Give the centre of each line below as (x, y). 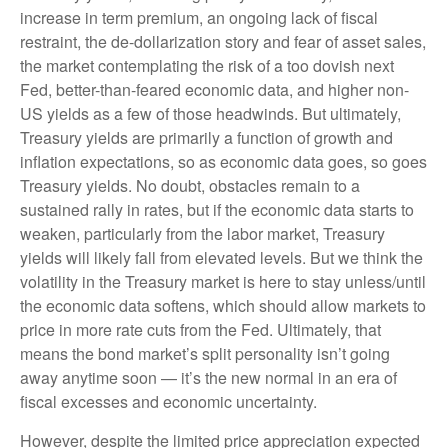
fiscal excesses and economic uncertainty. (168, 401)
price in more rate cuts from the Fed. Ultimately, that (200, 329)
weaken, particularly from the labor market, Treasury (202, 233)
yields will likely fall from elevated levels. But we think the (221, 257)
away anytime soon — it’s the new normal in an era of (208, 377)
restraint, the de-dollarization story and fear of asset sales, (223, 41)
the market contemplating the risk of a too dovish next (207, 65)
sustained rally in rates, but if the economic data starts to (217, 209)
